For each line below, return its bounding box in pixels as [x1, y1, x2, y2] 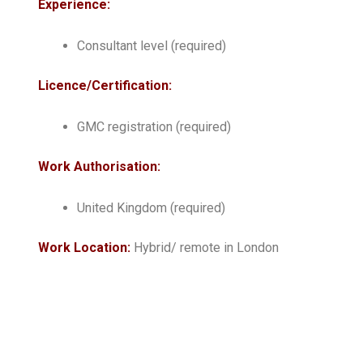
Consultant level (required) [77, 37, 226, 53]
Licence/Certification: [38, 77, 172, 93]
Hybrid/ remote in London [134, 239, 279, 255]
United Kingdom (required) [77, 199, 225, 216]
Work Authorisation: [38, 158, 160, 174]
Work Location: [38, 239, 134, 255]
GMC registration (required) [77, 118, 231, 135]
